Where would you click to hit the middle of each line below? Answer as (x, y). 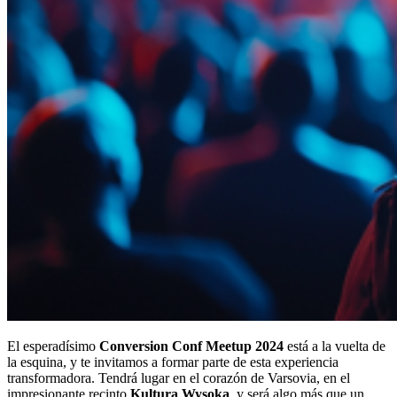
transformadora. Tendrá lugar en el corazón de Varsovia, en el (179, 378)
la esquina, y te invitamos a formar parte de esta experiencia (173, 362)
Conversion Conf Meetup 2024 (191, 346)
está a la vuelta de (335, 346)
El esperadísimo (53, 346)
